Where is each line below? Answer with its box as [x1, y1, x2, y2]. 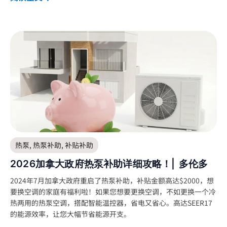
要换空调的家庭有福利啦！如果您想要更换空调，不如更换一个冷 [10, 186, 216, 197]
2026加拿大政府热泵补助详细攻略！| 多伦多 [10, 157, 208, 170]
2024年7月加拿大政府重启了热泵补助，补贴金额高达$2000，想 [10, 175, 214, 185]
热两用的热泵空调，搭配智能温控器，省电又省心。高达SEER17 [10, 197, 212, 208]
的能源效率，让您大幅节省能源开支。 [10, 208, 131, 219]
